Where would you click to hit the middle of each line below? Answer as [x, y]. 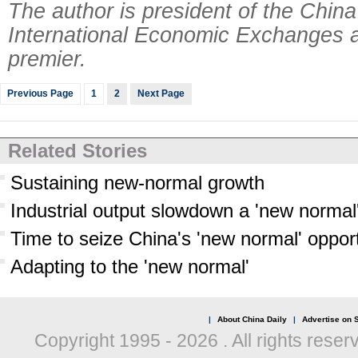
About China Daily [252, 319]
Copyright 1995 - [105, 340]
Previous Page [40, 93]
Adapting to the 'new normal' [130, 267]
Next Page [161, 93]
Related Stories [78, 151]
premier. [47, 59]
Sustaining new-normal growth [137, 183]
